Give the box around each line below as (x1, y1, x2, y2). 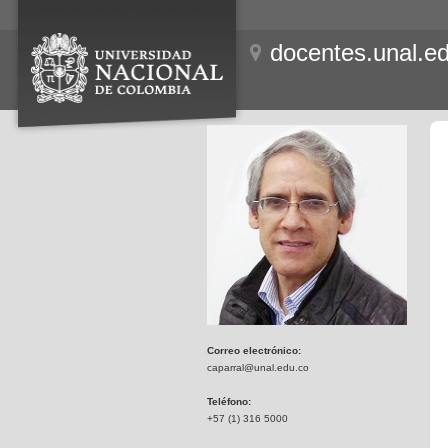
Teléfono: (207, 396, 251, 407)
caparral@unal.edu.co (207, 362, 309, 373)
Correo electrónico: (207, 345, 301, 356)
